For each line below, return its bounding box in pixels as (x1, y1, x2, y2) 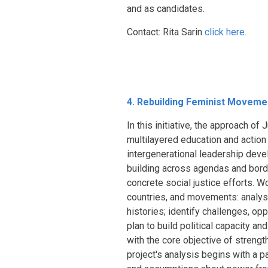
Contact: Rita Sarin (127, 26, 205, 38)
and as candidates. (127, 3, 205, 14)
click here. (205, 26, 246, 38)
